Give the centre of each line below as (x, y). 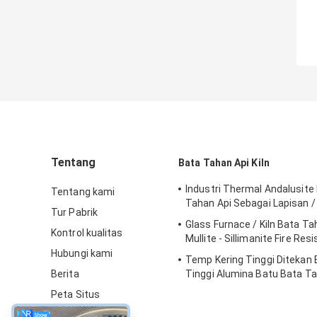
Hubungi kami (82, 254)
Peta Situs (75, 295)
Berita (65, 274)
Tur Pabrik (74, 213)
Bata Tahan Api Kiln (224, 163)
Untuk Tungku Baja (229, 288)
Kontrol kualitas (87, 233)
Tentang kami (83, 192)
